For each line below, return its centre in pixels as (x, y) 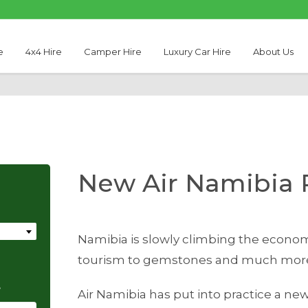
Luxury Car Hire (198, 52)
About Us (274, 52)
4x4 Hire (43, 52)
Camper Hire (112, 52)
